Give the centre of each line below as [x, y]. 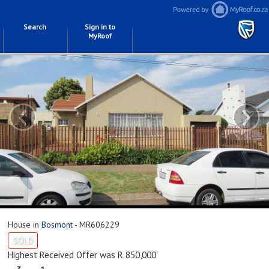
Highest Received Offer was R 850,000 [82, 255]
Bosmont [57, 225]
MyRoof [100, 36]
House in [25, 225]
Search [35, 27]
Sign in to [100, 27]
